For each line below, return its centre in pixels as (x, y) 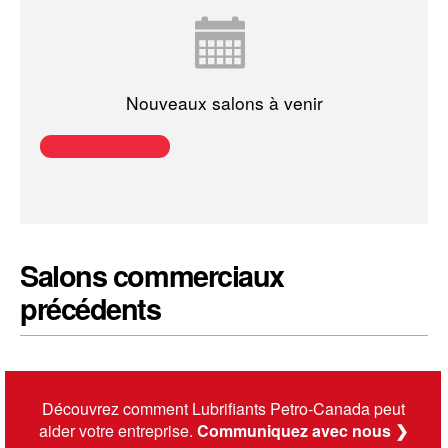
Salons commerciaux (152, 276)
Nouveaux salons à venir (224, 102)
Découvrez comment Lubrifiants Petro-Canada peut (223, 409)
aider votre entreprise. (117, 431)
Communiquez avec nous (293, 431)
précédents (90, 309)
